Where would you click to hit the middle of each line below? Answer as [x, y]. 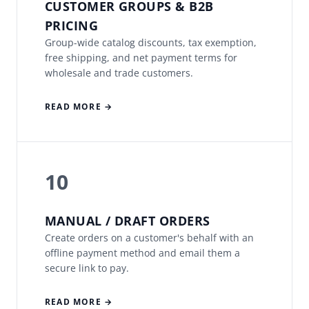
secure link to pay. [87, 268]
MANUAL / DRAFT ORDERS [128, 221]
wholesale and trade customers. [119, 73]
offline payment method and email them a [142, 253]
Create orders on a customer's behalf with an [149, 238]
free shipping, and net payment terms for [141, 58]
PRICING [72, 26]
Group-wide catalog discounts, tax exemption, [151, 43]
